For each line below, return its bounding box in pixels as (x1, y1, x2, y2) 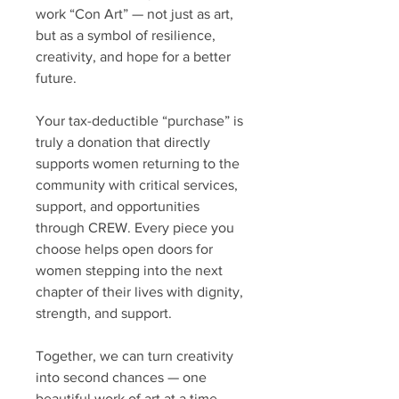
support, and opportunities (36, 199, 199, 214)
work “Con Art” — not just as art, (36, 6, 233, 21)
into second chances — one (36, 370, 207, 385)
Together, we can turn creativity (36, 348, 233, 363)
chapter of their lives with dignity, (36, 284, 243, 299)
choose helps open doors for (36, 241, 213, 256)
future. (36, 70, 77, 85)
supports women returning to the (36, 156, 240, 171)
